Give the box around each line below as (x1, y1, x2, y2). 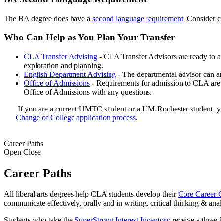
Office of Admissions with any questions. (24, 87, 152, 96)
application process (76, 113, 136, 122)
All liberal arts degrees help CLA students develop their (4, 189, 178, 198)
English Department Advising (24, 70, 116, 78)
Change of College (16, 113, 74, 122)
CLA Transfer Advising (24, 52, 97, 61)
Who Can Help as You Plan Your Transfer (4, 32, 175, 43)
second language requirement (92, 14, 183, 23)
